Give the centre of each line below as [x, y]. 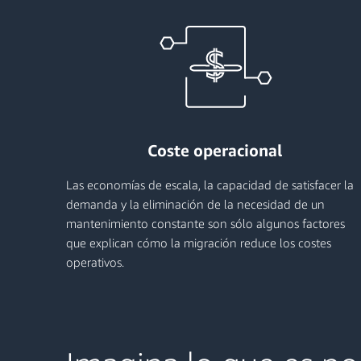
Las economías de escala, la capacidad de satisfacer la [210, 185]
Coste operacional [215, 150]
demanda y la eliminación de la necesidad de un [195, 204]
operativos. [95, 262]
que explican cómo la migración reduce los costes [199, 243]
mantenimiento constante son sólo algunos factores [205, 223]
